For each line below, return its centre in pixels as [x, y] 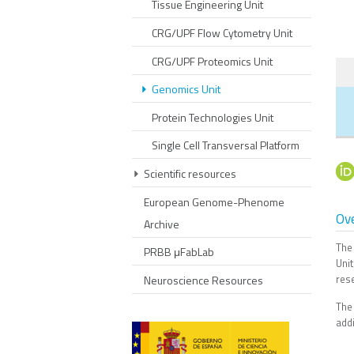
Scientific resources [190, 173]
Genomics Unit [186, 89]
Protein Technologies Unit [213, 117]
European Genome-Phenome [214, 201]
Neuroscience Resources [203, 280]
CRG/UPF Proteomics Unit [212, 61]
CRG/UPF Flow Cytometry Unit [222, 32]
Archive [162, 224]
